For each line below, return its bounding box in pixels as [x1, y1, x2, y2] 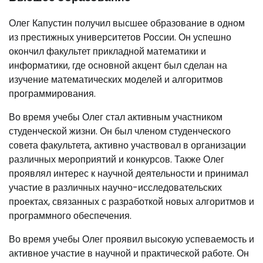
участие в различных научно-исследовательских [9, 181, 222, 195]
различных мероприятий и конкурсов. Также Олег [9, 153, 224, 167]
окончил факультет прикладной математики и [9, 45, 206, 59]
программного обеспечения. [9, 209, 131, 223]
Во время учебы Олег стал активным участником [9, 110, 222, 124]
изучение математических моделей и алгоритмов [9, 73, 223, 87]
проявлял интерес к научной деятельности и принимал [9, 167, 248, 181]
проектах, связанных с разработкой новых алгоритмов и [9, 195, 254, 209]
